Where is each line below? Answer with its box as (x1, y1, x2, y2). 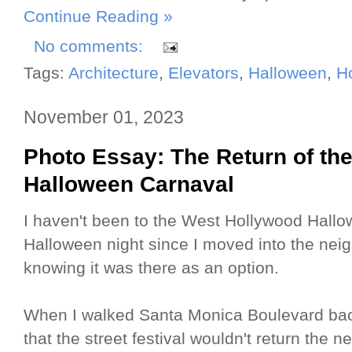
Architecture (68, 64, 159, 83)
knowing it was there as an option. (24, 258, 279, 278)
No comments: (34, 37, 148, 57)
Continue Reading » (24, 6, 173, 26)
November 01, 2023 (24, 107, 184, 128)
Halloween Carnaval (24, 171, 234, 197)
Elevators (168, 64, 239, 83)
